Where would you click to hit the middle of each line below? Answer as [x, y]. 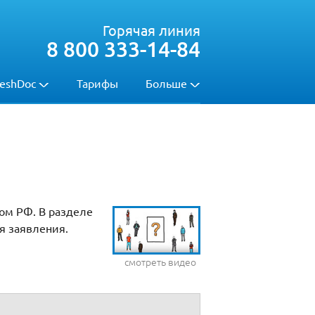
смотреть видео [160, 262]
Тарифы [97, 83]
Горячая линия [152, 30]
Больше [166, 83]
